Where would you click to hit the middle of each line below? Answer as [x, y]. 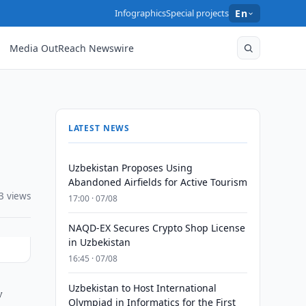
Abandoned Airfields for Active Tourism [157, 182]
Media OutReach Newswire [72, 48]
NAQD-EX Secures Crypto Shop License [156, 228]
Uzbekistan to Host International [142, 288]
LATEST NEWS [99, 128]
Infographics [141, 13]
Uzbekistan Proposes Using [130, 168]
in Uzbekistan [99, 242]
